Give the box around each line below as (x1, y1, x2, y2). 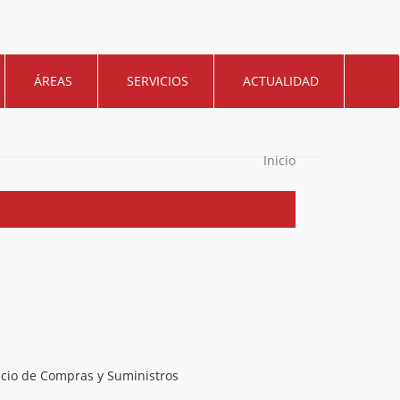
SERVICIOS (127, 72, 188, 89)
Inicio (263, 152, 296, 169)
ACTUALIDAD (243, 72, 319, 89)
